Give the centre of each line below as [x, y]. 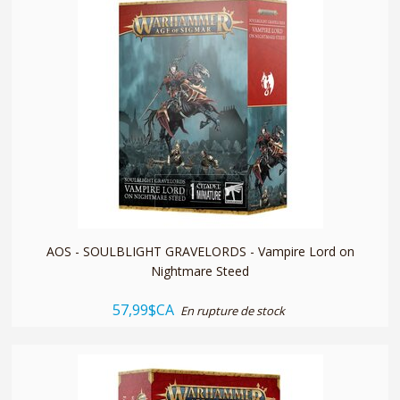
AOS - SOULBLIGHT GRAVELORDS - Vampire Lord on [200, 251]
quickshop [200, 190]
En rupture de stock [233, 310]
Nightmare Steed [200, 271]
